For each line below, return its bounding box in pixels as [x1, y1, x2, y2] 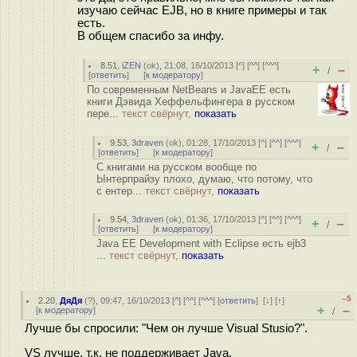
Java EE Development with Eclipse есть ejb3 [96, 237, 306, 249]
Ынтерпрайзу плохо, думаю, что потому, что [96, 173, 312, 185]
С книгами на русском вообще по [96, 161, 257, 173]
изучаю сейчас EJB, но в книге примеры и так [77, 3, 327, 17]
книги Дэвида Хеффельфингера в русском [87, 96, 295, 108]
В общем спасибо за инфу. [77, 29, 224, 42]
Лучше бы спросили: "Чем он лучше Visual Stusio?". [25, 322, 308, 335]
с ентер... [96, 185, 145, 197]
